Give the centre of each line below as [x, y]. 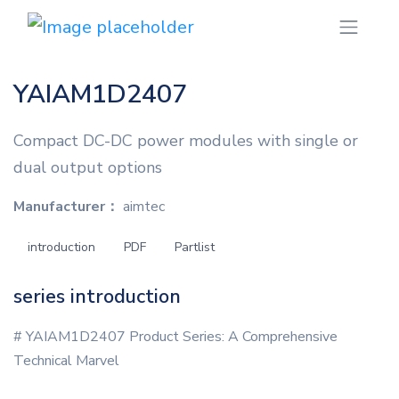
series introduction [97, 297]
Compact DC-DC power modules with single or [186, 141]
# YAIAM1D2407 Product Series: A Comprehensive [175, 337]
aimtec [142, 207]
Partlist [195, 248]
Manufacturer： [66, 207]
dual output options [88, 168]
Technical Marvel [66, 361]
